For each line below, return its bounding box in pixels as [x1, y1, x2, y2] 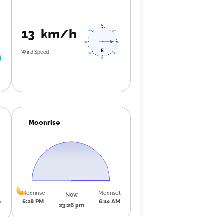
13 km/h [21, 26, 77, 41]
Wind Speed [21, 49, 49, 55]
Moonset [98, 189, 121, 196]
